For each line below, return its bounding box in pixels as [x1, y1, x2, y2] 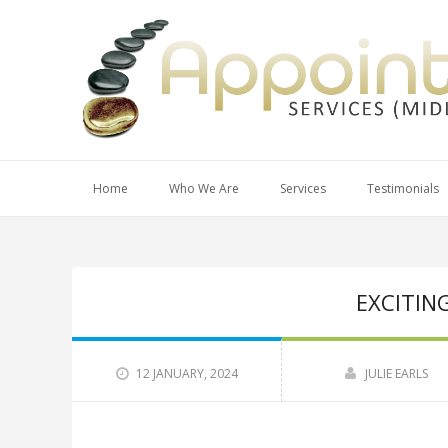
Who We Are [169, 180, 239, 197]
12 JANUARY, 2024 [135, 365, 238, 382]
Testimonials [367, 180, 439, 197]
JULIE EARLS [365, 365, 428, 382]
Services [280, 180, 326, 197]
